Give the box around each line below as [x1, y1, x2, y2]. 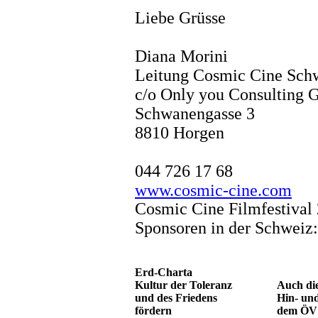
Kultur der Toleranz [135, 278, 232, 291]
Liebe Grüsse [135, 8, 226, 27]
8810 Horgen [135, 123, 224, 142]
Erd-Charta [135, 265, 192, 278]
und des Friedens [135, 291, 217, 304]
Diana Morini [135, 46, 228, 65]
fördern [135, 304, 172, 317]
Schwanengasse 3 [135, 104, 255, 123]
